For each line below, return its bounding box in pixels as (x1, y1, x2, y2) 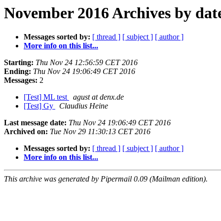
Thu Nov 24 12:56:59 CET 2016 (36, 58, 138, 67)
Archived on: (4, 127, 48, 136)
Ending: (4, 67, 31, 76)
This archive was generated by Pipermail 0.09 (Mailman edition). (4, 175, 208, 184)
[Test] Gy (24, 102, 55, 110)
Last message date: (4, 118, 67, 127)
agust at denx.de (73, 93, 124, 102)
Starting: (4, 58, 34, 67)
